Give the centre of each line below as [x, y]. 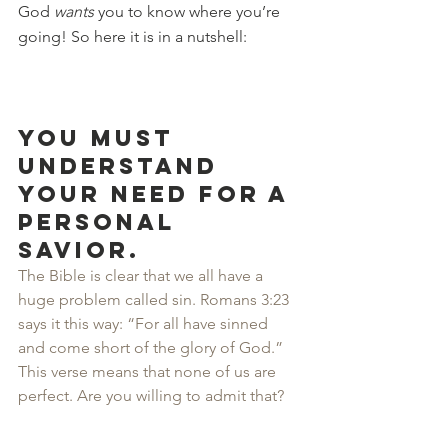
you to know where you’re [189, 11]
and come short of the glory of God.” [152, 347]
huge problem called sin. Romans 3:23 [155, 299]
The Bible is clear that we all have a [142, 275]
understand [123, 166]
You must [101, 138]
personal [101, 222]
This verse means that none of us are [149, 371]
